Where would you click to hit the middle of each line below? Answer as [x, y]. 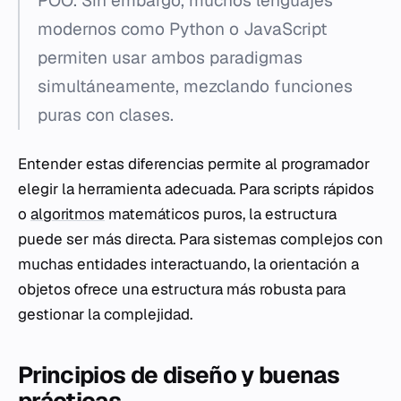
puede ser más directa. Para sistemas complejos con [200, 239]
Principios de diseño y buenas [179, 375]
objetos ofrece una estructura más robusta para [182, 290]
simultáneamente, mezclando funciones [195, 87]
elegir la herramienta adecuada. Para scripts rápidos [196, 189]
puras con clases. [106, 115]
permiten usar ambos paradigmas [170, 58]
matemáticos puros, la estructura [221, 214]
